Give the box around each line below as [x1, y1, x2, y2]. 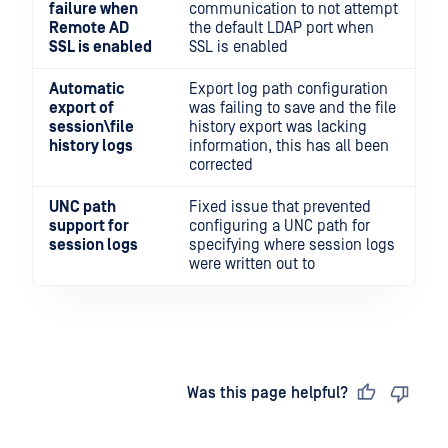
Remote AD [49, 19, 129, 37]
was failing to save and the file [189, 99, 396, 117]
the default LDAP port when [189, 19, 374, 37]
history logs [49, 137, 133, 155]
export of [49, 99, 114, 117]
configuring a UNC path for [189, 217, 370, 235]
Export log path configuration [189, 80, 388, 98]
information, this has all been [189, 137, 389, 155]
